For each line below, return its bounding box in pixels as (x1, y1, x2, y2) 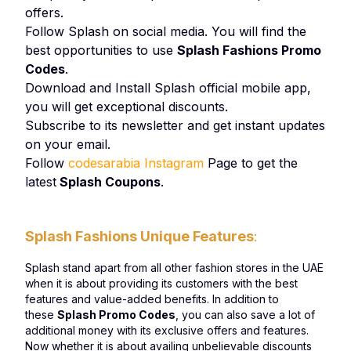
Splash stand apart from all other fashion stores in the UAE (25, 261, 324, 274)
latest (25, 174, 56, 190)
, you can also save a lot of (175, 308, 315, 321)
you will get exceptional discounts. (25, 99, 228, 114)
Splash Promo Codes (57, 308, 175, 321)
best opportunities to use (25, 42, 177, 58)
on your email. (25, 136, 110, 152)
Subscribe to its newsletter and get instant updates (25, 118, 325, 133)
